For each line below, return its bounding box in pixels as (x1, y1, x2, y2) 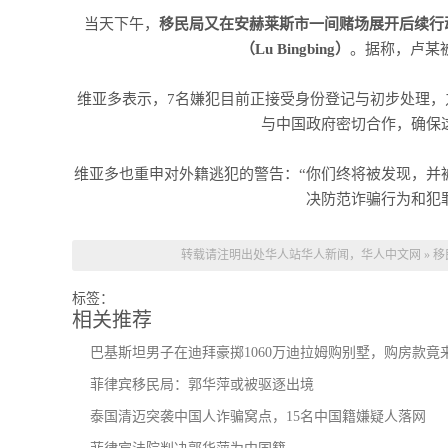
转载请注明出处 (180, 248, 265, 262)
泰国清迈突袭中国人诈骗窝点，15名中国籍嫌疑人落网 (90, 409, 426, 424)
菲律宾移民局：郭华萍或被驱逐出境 (90, 377, 314, 392)
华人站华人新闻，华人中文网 (264, 248, 421, 262)
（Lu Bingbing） (239, 41, 350, 57)
